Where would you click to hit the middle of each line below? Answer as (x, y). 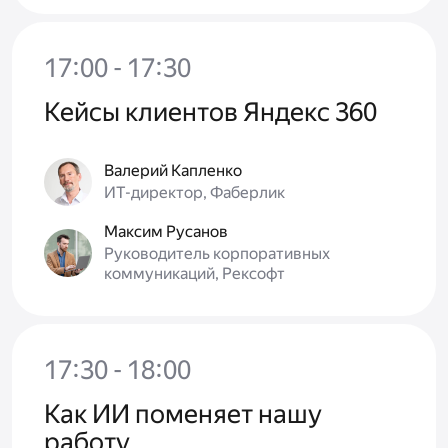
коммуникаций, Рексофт (194, 274)
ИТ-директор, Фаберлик (194, 193)
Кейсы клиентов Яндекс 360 (210, 112)
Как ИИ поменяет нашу (183, 414)
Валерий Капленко (173, 171)
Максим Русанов (166, 232)
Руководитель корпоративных (217, 254)
